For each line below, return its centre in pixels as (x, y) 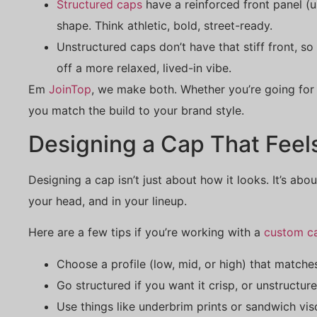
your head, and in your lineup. (108, 201)
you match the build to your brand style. (136, 110)
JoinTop (70, 89)
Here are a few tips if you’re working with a (146, 232)
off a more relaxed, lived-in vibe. (144, 68)
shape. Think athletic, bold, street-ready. (165, 25)
